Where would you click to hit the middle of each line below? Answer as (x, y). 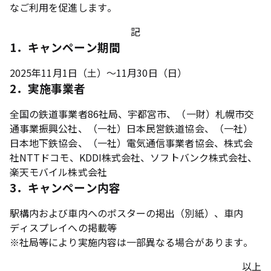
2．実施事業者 (48, 88)
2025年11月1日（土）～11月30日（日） (98, 73)
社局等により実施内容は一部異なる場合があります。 (136, 242)
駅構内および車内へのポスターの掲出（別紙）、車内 (126, 213)
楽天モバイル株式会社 (58, 172)
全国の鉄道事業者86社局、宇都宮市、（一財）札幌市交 (132, 114)
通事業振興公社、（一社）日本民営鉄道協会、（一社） (131, 128)
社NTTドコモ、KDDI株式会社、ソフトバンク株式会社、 (134, 157)
